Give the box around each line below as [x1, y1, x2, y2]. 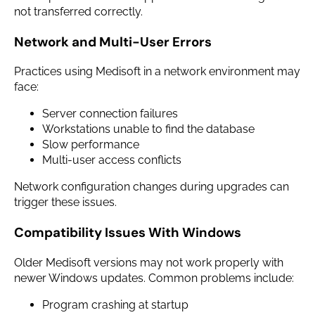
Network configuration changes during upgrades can [14, 180, 289, 194]
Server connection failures [42, 107, 178, 121]
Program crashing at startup [42, 297, 188, 311]
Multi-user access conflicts [42, 153, 181, 167]
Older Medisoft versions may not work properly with [14, 255, 283, 269]
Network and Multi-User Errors [14, 32, 212, 51]
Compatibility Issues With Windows [14, 224, 241, 242]
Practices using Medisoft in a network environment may [14, 65, 300, 79]
